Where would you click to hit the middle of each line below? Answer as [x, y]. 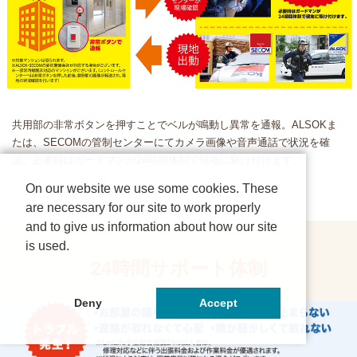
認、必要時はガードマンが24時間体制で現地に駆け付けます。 [157, 160]
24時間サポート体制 [178, 269]
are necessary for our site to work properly [143, 207]
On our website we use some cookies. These [152, 188]
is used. [47, 245]
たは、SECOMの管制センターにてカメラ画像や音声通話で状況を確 [171, 143]
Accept [218, 303]
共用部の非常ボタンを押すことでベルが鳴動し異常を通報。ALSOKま [175, 125]
